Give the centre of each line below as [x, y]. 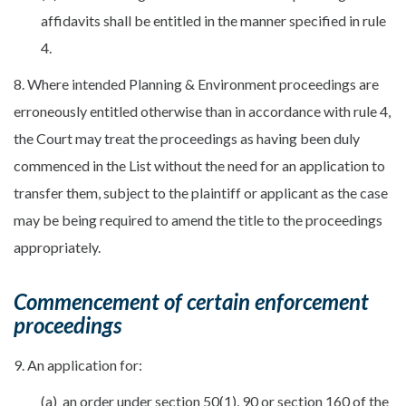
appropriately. [57, 247]
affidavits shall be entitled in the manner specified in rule [213, 21]
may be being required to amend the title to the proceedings [198, 220]
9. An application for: [78, 365]
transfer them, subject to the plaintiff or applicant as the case [201, 193]
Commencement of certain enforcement [191, 302]
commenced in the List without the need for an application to [199, 166]
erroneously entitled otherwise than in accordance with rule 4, [202, 111]
